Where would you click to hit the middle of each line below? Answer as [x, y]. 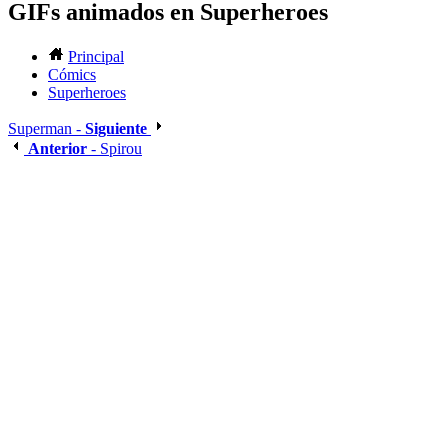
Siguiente [116, 129]
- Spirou [114, 149]
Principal [96, 57]
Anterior [57, 149]
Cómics [72, 75]
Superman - [46, 129]
